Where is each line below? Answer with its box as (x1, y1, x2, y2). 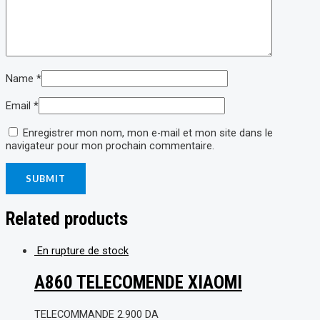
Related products (6, 209, 128, 230)
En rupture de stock (37, 244, 129, 258)
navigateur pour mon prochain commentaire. (6, 139, 214, 153)
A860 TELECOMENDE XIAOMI (34, 271, 242, 293)
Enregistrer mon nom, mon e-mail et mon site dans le (23, 126, 273, 140)
